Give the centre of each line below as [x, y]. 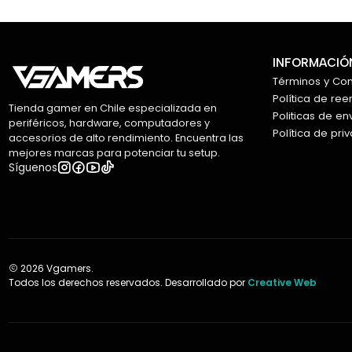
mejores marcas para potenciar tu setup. [115, 153]
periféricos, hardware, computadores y [110, 123]
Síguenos [33, 167]
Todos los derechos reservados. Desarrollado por [128, 283]
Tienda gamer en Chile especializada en [113, 108]
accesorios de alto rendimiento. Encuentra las [126, 138]
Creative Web [282, 283]
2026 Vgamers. [56, 269]
